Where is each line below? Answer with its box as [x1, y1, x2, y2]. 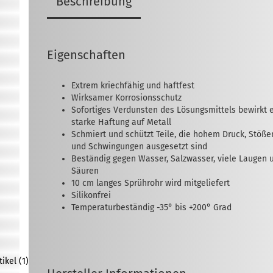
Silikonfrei [71, 190, 112, 200]
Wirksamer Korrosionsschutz [71, 93, 182, 103]
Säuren [71, 166, 99, 176]
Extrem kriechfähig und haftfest [71, 80, 195, 91]
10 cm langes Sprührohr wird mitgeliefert [71, 178, 230, 188]
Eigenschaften [47, 48, 126, 62]
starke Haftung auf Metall [71, 117, 172, 127]
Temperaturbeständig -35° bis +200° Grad [71, 202, 232, 213]
